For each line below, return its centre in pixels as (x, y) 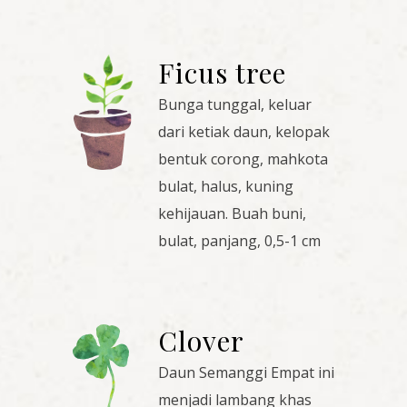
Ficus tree (222, 73)
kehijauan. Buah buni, (232, 214)
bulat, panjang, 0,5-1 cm (239, 241)
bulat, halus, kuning (226, 187)
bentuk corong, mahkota (243, 159)
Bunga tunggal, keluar (235, 105)
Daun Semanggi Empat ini (246, 373)
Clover (201, 341)
